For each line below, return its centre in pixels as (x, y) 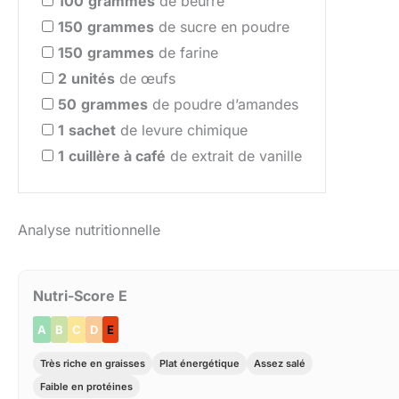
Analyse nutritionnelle (89, 230)
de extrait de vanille (234, 156)
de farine (186, 53)
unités (93, 79)
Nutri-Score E (80, 296)
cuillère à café (117, 156)
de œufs (145, 79)
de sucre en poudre (222, 27)
